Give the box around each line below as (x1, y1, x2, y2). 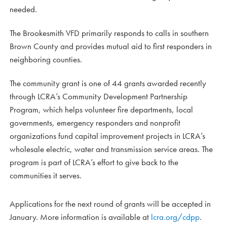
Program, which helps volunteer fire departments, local (10, 104, 193, 116)
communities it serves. (10, 170, 82, 181)
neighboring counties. (10, 54, 82, 65)
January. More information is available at (10, 211, 151, 223)
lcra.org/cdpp (151, 211, 200, 223)
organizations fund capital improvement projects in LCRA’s (10, 130, 205, 142)
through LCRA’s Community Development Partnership (10, 91, 187, 102)
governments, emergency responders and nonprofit (10, 117, 180, 129)
